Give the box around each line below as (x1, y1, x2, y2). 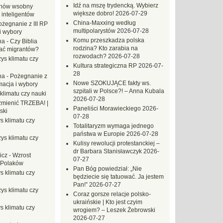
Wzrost (12, 152, 31, 159)
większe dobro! (73, 10, 114, 17)
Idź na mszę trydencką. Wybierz (73, 2, 158, 9)
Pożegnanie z (10, 73, 47, 80)
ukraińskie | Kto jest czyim (73, 199, 142, 206)
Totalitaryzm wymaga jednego (73, 122, 154, 129)
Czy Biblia (10, 38, 37, 45)
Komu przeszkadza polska (73, 37, 144, 44)
